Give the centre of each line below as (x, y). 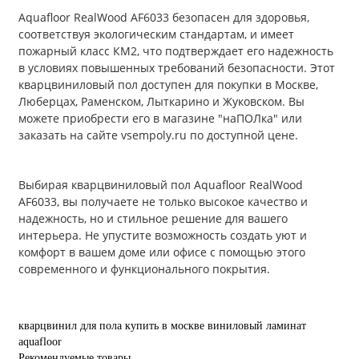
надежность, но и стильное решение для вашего (153, 219)
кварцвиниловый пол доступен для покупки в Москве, (168, 85)
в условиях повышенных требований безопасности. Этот (177, 68)
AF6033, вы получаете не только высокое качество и (163, 202)
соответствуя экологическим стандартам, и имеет (156, 34)
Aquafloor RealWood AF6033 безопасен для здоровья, (164, 18)
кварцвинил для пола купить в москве (111, 326)
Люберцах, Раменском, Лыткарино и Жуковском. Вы (161, 102)
